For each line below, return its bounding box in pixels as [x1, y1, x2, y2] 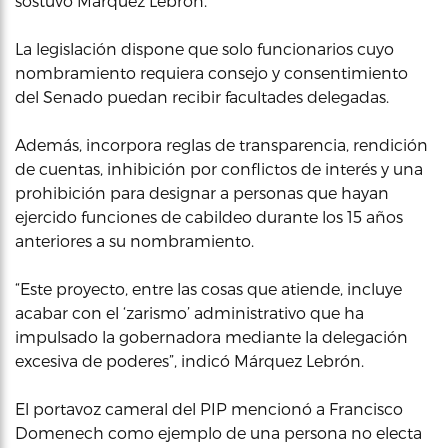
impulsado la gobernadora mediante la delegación [15, 327, 408, 346]
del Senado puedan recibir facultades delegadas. [15, 87, 389, 106]
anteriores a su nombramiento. [15, 231, 254, 250]
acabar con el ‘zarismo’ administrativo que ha [15, 303, 364, 322]
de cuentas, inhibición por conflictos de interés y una [15, 159, 423, 178]
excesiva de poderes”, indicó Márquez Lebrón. [15, 351, 364, 370]
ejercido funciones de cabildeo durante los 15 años [15, 207, 403, 226]
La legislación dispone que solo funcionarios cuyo [15, 39, 394, 58]
